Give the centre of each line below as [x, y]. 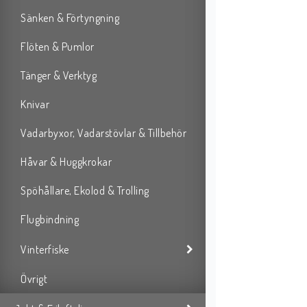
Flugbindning [50, 220]
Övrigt [34, 279]
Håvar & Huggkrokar [66, 162]
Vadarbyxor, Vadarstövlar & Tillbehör [103, 133]
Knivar [35, 105]
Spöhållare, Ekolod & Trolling [85, 191]
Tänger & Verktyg [59, 76]
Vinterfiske [45, 249]
